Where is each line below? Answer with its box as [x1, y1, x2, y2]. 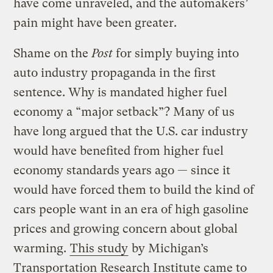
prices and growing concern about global [13, 221, 238, 236]
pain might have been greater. [13, 15, 177, 30]
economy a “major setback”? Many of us [13, 104, 235, 119]
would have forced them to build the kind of [13, 182, 255, 197]
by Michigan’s [129, 241, 209, 255]
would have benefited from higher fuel [13, 143, 224, 158]
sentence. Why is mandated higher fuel [13, 85, 228, 99]
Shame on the [13, 46, 92, 60]
